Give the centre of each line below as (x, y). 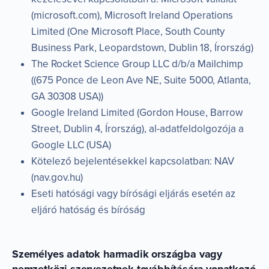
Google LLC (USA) (71, 145)
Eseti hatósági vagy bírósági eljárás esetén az (133, 193)
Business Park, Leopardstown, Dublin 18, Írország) (142, 47)
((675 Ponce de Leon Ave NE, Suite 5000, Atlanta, (141, 80)
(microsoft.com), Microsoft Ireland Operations (132, 15)
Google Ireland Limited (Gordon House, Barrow (137, 112)
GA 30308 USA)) (67, 96)
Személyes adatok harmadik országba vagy (117, 254)
